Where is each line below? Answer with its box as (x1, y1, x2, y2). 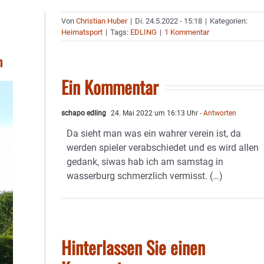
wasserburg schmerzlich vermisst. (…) (67, 170, 223, 181)
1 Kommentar (164, 28, 210, 37)
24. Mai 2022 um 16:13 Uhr (109, 109, 199, 117)
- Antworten (198, 109, 237, 117)
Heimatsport (61, 28, 103, 37)
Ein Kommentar (61, 74, 159, 100)
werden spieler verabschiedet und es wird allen (67, 142, 259, 153)
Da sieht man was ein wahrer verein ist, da (67, 128, 242, 139)
